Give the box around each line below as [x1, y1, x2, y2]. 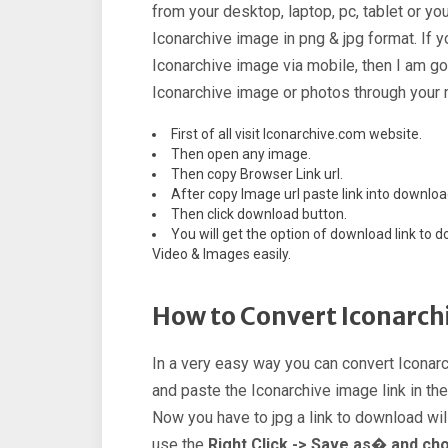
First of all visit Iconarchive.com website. [171, 126, 422, 143]
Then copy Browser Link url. [171, 166, 343, 183]
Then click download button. [171, 206, 347, 223]
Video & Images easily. [152, 246, 291, 263]
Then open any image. [171, 146, 311, 163]
